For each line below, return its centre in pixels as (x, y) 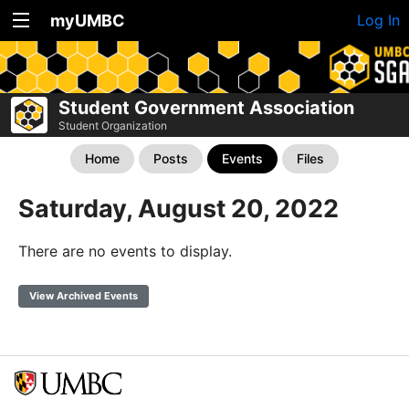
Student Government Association (206, 108)
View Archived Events (84, 296)
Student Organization (113, 126)
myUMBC (88, 21)
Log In (378, 20)
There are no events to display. (125, 251)
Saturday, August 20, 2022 (178, 209)
